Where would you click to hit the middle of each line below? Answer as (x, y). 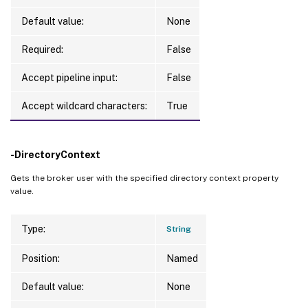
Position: (41, 258)
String (179, 229)
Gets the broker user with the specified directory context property (144, 178)
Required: (42, 49)
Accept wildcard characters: (84, 106)
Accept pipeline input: (69, 77)
